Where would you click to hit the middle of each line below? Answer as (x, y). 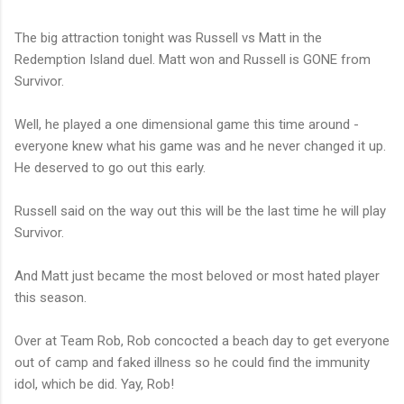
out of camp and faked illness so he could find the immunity (192, 363)
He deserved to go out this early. (110, 168)
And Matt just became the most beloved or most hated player (197, 276)
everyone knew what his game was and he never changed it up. (200, 147)
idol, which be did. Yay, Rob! (94, 385)
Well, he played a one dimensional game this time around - (187, 125)
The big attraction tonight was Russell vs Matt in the (168, 38)
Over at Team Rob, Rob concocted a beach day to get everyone (202, 341)
